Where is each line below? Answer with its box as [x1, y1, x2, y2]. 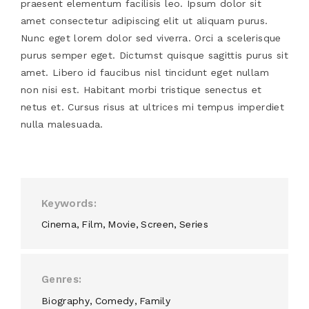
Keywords [41, 197, 94, 210]
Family [139, 295, 171, 306]
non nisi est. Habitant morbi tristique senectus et [21, 83, 262, 95]
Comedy [94, 295, 134, 306]
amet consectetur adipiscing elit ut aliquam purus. [21, 14, 268, 26]
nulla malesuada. [21, 118, 103, 130]
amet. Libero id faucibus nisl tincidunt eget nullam [21, 66, 269, 78]
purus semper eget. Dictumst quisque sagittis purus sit [21, 49, 288, 61]
